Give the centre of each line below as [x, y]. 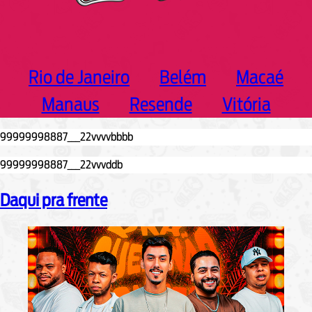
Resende [161, 104]
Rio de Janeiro [79, 77]
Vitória [246, 104]
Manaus [70, 104]
